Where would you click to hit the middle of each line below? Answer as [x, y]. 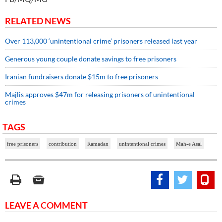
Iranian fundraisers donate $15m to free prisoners [82, 76]
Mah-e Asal [189, 143]
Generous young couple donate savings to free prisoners [91, 58]
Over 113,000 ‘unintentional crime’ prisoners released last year [101, 41]
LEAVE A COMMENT [46, 205]
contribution [63, 143]
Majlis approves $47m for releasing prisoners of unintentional [100, 94]
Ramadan [98, 143]
